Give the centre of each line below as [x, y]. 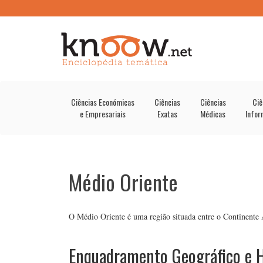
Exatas [167, 114]
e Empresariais [102, 114]
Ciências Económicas [102, 102]
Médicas [213, 114]
